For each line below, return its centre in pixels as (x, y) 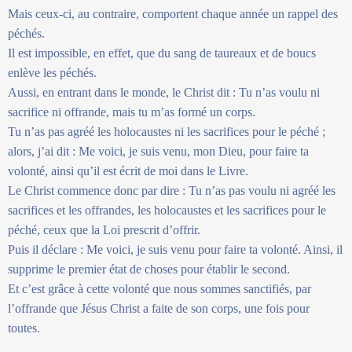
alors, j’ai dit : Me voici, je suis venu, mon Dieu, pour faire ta (158, 151)
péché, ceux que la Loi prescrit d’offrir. (104, 229)
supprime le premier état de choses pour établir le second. (149, 269)
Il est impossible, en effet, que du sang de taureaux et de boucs (162, 53)
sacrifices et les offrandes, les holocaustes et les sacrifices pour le (167, 210)
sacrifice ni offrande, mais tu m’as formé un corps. (132, 112)
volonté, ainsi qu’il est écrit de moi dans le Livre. (128, 170)
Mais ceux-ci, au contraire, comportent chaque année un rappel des (173, 13)
